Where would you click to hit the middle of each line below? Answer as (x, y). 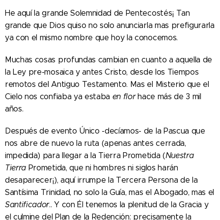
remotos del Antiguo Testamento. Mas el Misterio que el (107, 84)
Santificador (27, 205)
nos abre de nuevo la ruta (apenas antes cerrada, (96, 143)
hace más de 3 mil (168, 97)
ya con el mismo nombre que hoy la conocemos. (91, 38)
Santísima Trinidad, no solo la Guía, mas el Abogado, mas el (110, 192)
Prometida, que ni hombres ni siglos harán (102, 168)
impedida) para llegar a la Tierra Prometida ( (85, 156)
